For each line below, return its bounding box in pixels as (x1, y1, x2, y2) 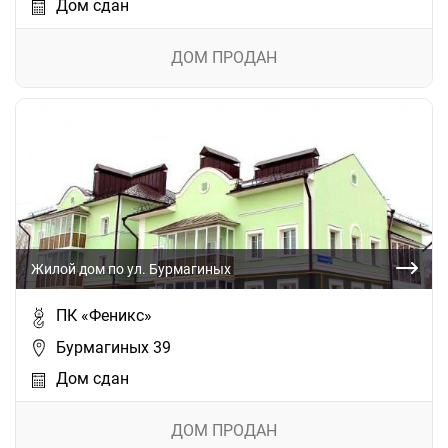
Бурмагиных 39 (56, 338, 171, 358)
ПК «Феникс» (56, 306, 152, 326)
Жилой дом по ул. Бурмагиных (31, 261, 231, 278)
